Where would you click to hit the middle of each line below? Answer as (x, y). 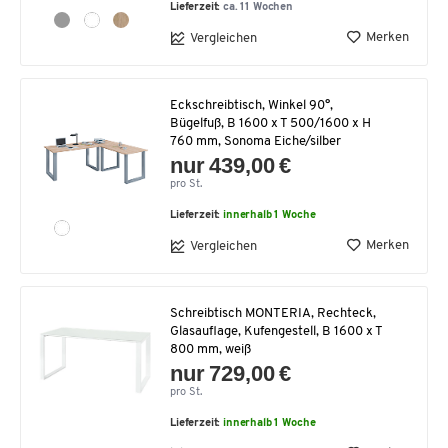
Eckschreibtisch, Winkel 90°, (251, 105)
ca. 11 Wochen (258, 7)
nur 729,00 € (231, 373)
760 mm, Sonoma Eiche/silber (255, 141)
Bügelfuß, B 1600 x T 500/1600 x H (270, 123)
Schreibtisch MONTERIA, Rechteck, (273, 313)
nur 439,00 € (231, 165)
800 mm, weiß (210, 349)
